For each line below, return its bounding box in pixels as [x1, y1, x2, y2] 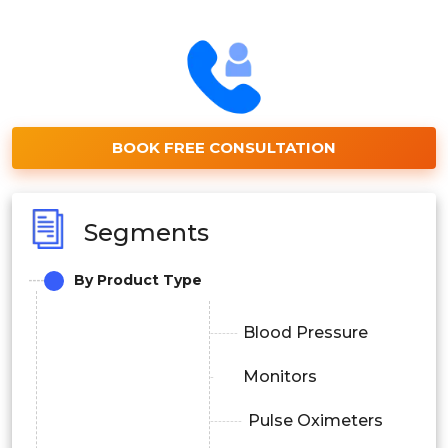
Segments [84, 217, 209, 247]
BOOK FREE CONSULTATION [112, 138, 336, 158]
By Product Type [74, 271, 202, 290]
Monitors [242, 367, 317, 387]
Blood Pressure [242, 323, 368, 343]
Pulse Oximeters [247, 411, 383, 431]
